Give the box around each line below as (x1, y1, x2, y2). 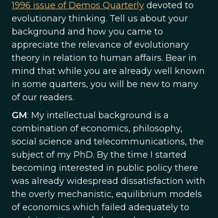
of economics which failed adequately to (12, 202, 189, 213)
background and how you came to (12, 26, 163, 37)
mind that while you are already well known (12, 66, 205, 76)
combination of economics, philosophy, (12, 123, 182, 134)
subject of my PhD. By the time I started (12, 149, 186, 160)
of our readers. (12, 92, 74, 103)
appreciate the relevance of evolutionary (12, 39, 189, 50)
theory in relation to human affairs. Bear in (12, 53, 197, 63)
